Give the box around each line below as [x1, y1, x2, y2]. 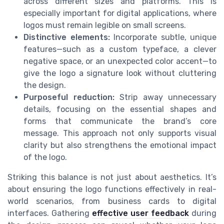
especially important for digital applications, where [23, 8, 216, 18]
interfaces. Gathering [7, 208, 92, 218]
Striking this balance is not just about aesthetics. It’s [7, 172, 216, 182]
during [189, 208, 216, 218]
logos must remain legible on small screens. [23, 20, 186, 30]
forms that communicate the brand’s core [23, 116, 216, 126]
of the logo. [23, 152, 67, 162]
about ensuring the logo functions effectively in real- [7, 184, 216, 194]
